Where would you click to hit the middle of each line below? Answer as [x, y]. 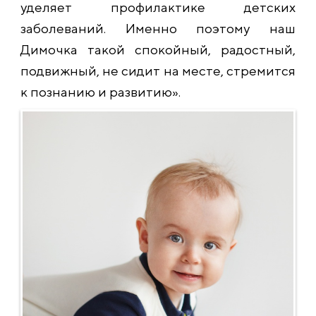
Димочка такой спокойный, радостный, [158, 50]
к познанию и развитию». [101, 92]
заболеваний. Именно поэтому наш [158, 29]
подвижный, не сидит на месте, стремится [158, 71]
